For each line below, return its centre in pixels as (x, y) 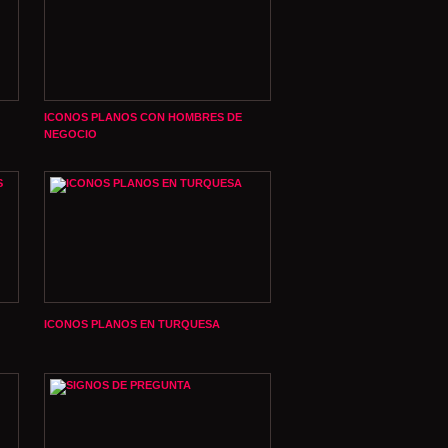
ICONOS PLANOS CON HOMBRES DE (143, 117)
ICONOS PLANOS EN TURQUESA (132, 324)
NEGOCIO (70, 134)
